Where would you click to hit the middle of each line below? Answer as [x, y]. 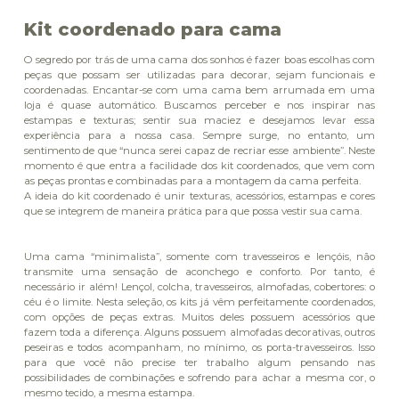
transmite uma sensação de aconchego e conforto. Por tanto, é [199, 272]
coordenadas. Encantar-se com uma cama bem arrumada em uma [199, 90]
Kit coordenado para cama [155, 30]
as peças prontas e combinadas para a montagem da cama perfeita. [193, 181]
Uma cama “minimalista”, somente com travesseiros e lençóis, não [199, 257]
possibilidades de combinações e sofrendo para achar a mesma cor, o [199, 378]
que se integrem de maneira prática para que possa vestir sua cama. [194, 212]
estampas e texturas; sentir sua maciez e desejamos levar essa [199, 121]
